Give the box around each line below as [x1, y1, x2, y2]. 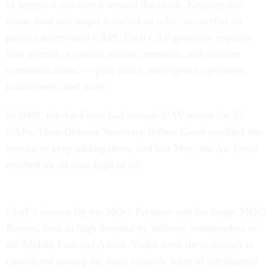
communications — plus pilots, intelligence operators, [6, 64, 246, 76]
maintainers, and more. [6, 80, 108, 93]
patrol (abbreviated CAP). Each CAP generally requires [6, 31, 252, 43]
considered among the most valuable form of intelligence [6, 255, 258, 267]
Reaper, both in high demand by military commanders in [6, 222, 257, 234]
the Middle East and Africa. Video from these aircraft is [6, 238, 253, 250]
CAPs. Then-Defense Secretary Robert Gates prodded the [6, 126, 261, 138]
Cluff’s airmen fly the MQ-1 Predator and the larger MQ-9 [6, 205, 266, 218]
